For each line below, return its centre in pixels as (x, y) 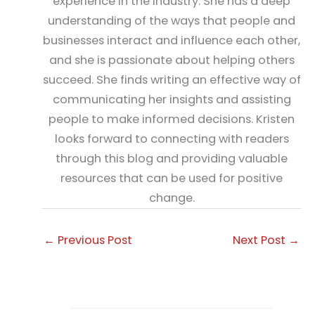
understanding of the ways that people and (172, 21)
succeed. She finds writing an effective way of (172, 80)
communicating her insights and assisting (172, 100)
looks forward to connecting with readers (172, 139)
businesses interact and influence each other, (172, 41)
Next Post (261, 240)
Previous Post (94, 240)
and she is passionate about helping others (172, 60)
